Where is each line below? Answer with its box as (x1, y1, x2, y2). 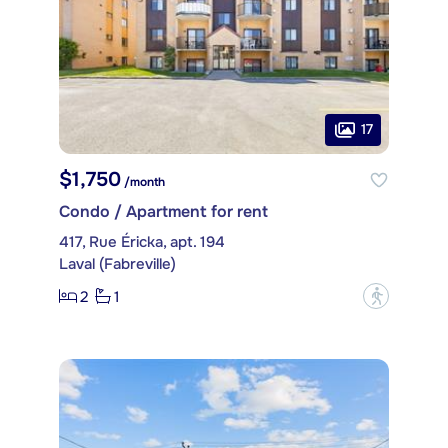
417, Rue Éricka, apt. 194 (59, 232, 225, 253)
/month (121, 174, 165, 191)
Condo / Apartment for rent (59, 201, 268, 223)
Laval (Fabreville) (59, 254, 176, 275)
